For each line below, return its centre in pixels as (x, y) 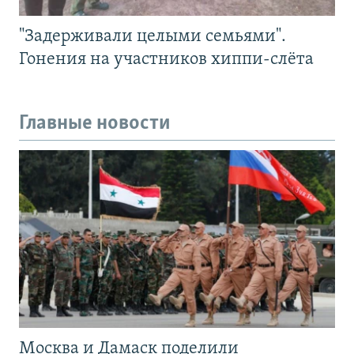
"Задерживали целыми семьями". (153, 36)
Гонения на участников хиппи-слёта (166, 59)
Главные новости (95, 123)
